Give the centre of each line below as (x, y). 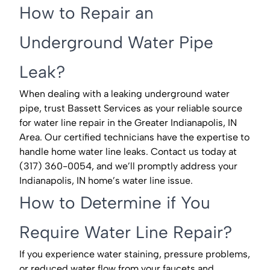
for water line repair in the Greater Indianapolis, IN (128, 123)
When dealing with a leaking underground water (124, 94)
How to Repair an (86, 13)
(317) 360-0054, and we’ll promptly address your (128, 166)
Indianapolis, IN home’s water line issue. (106, 181)
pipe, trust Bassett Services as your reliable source (131, 108)
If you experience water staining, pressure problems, (135, 254)
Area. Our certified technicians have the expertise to (134, 137)
